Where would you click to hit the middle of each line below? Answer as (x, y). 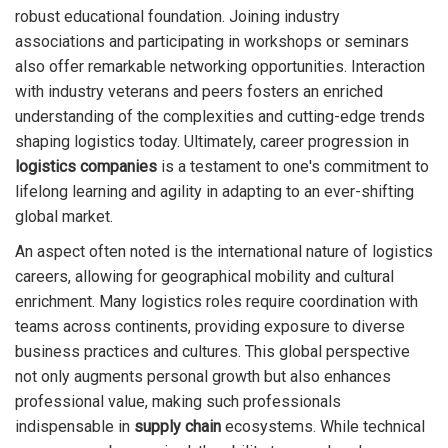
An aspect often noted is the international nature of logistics (224, 252)
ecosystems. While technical (323, 427)
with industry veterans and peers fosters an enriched (199, 92)
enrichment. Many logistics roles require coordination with (216, 302)
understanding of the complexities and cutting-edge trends (220, 117)
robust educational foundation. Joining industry (177, 17)
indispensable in (74, 427)
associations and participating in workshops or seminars (212, 42)
